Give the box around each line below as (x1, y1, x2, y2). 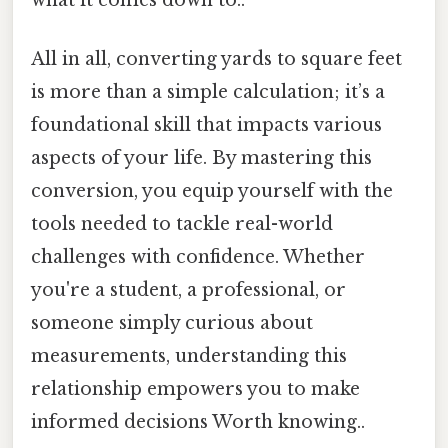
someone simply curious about (31, 311, 313, 334)
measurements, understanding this (31, 344, 347, 367)
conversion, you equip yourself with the (31, 179, 393, 202)
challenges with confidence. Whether (31, 245, 365, 268)
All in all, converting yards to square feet (31, 47, 402, 70)
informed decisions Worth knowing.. (31, 410, 365, 433)
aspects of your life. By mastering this (31, 146, 372, 169)
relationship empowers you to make (31, 377, 360, 400)
